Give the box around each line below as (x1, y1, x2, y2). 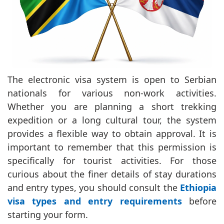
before (181, 194, 217, 207)
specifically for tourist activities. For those (7, 154, 216, 166)
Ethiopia (180, 181, 216, 193)
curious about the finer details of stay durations (7, 167, 216, 180)
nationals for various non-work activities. (7, 86, 216, 99)
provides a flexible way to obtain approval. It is (7, 127, 216, 139)
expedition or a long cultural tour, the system (7, 113, 216, 126)
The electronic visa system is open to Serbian (7, 73, 216, 85)
